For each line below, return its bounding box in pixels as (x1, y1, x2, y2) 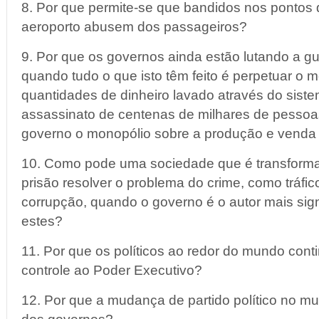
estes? (21, 214, 63, 229)
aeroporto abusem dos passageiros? (21, 19, 247, 34)
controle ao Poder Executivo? (21, 263, 202, 278)
